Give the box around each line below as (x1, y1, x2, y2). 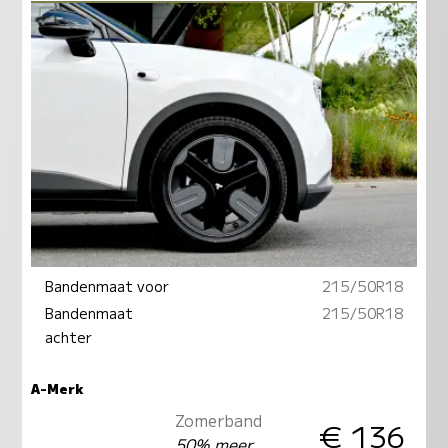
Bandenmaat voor (45, 274, 170, 296)
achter (45, 325, 93, 347)
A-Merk (30, 378, 84, 398)
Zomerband (174, 407, 262, 432)
